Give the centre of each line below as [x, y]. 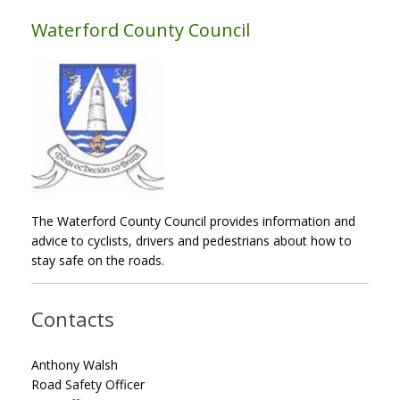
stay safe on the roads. [98, 260]
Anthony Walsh [75, 364]
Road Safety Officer [88, 384]
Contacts [73, 320]
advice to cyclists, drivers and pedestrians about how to [192, 240]
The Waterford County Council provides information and [193, 221]
